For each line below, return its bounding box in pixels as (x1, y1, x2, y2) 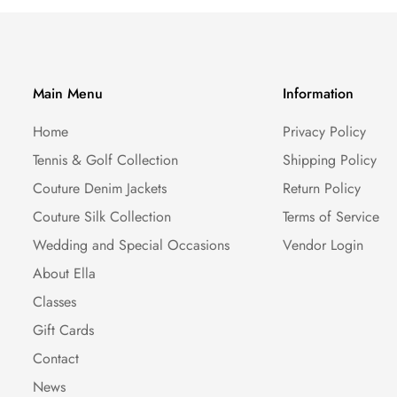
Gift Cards (32, 320, 94, 340)
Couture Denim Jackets (32, 178, 167, 198)
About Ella (32, 263, 96, 284)
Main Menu (32, 83, 103, 104)
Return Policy (283, 178, 362, 198)
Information (283, 83, 354, 104)
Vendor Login (283, 235, 364, 255)
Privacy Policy (283, 121, 367, 142)
